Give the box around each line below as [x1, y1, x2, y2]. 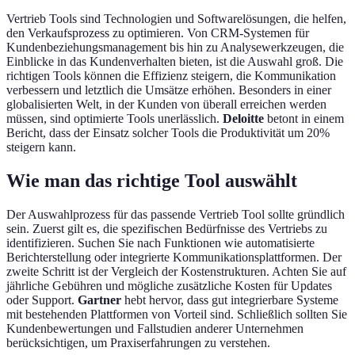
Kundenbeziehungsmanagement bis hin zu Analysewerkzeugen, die [6, 40, 344, 54]
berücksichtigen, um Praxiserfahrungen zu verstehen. [6, 335, 270, 349]
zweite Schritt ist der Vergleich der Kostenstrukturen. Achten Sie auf [6, 264, 346, 278]
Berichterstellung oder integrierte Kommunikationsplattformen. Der [6, 250, 342, 264]
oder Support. [6, 292, 78, 307]
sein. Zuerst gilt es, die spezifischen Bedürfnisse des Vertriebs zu [6, 221, 327, 235]
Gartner [78, 292, 121, 307]
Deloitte [223, 111, 264, 125]
